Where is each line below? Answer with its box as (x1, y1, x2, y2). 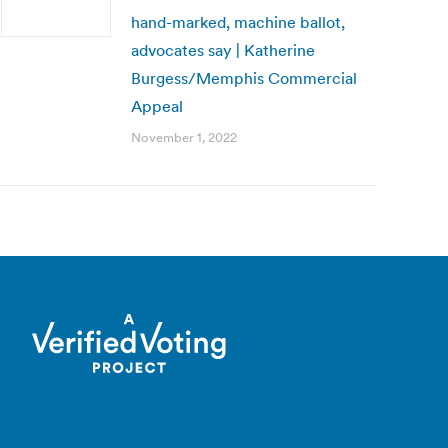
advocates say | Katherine (131, 40, 315, 60)
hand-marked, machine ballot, (131, 12, 345, 32)
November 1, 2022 (131, 129, 237, 146)
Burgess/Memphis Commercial (131, 68, 357, 88)
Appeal (131, 96, 183, 116)
